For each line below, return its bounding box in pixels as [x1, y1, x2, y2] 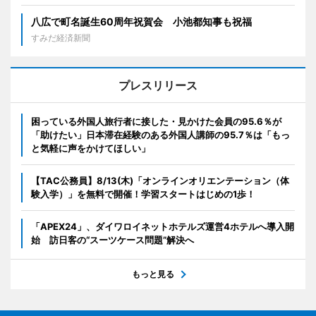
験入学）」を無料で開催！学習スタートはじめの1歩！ [31, 188, 255, 200]
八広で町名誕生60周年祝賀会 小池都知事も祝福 [31, 16, 252, 28]
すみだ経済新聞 [31, 32, 90, 44]
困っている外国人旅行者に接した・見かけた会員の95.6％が [31, 116, 281, 128]
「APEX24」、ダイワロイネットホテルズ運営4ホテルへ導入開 [31, 221, 294, 233]
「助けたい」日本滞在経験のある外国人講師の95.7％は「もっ [31, 129, 290, 141]
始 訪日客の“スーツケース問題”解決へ [31, 234, 194, 246]
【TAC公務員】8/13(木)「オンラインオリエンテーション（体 [31, 175, 289, 187]
